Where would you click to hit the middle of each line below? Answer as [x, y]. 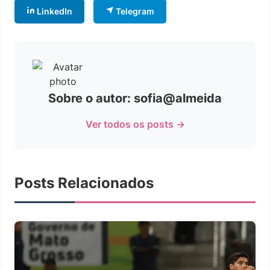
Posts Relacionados [84, 183]
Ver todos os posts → [135, 124]
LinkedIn [54, 11]
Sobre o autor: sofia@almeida [135, 98]
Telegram [134, 11]
